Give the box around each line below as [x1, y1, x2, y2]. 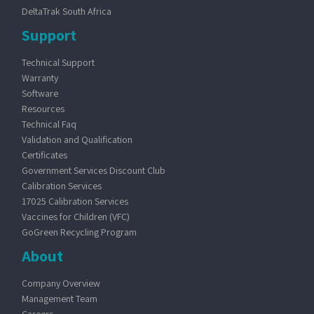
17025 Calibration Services [21, 195, 128, 208]
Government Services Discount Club [21, 164, 165, 177]
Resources [21, 102, 64, 116]
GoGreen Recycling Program [21, 226, 137, 239]
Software [21, 87, 58, 100]
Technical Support [21, 56, 95, 69]
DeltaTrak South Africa [21, 5, 111, 18]
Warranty [21, 71, 58, 85]
